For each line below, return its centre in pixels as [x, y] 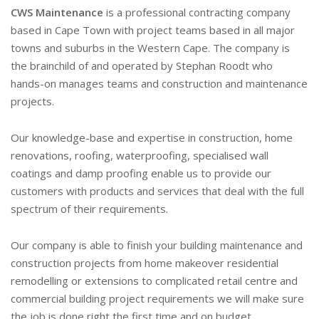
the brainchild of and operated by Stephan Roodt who [142, 66]
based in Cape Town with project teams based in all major [153, 30]
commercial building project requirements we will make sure [157, 298]
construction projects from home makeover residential [145, 263]
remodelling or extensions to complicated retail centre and [154, 281]
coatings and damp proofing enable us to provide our [141, 173]
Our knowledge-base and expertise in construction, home [152, 137]
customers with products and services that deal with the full [157, 191]
